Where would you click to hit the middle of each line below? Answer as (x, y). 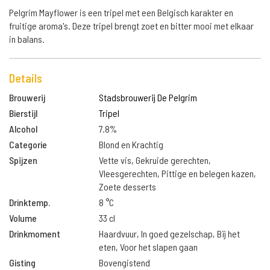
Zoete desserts (128, 187)
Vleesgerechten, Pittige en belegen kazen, (178, 173)
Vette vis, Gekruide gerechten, (155, 160)
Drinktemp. (30, 202)
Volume (23, 218)
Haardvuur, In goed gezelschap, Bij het (170, 234)
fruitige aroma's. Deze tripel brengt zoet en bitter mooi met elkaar (131, 26)
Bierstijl (23, 113)
